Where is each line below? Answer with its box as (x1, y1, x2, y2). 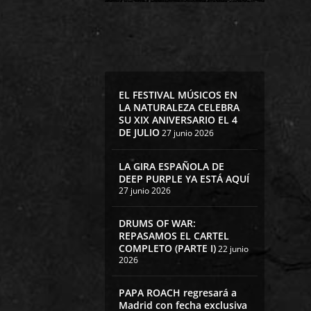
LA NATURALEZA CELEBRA (118, 101, 239, 115)
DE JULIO (118, 126, 160, 140)
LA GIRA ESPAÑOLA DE (118, 160, 224, 174)
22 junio (217, 243, 249, 255)
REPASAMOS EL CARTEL (118, 229, 229, 243)
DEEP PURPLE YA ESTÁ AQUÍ (118, 172, 249, 186)
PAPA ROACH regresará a (118, 286, 237, 300)
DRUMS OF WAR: (118, 217, 196, 230)
